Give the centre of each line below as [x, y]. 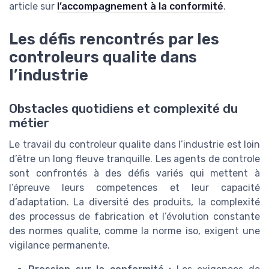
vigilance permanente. [59, 245]
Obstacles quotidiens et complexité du [123, 108]
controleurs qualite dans [103, 57]
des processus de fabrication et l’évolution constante [134, 216]
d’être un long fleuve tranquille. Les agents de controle [134, 159]
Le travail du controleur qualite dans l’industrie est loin [134, 144]
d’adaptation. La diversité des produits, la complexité [134, 202]
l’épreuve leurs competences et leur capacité [134, 187]
